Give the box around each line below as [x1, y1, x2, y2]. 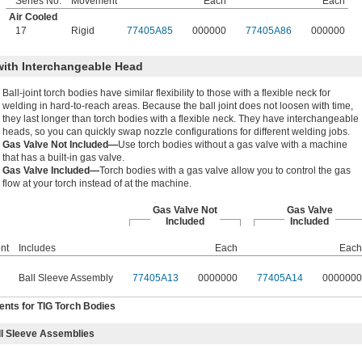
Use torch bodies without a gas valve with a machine [118, 139, 347, 151]
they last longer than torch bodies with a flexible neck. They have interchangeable [2, 113, 359, 125]
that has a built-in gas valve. [2, 152, 124, 164]
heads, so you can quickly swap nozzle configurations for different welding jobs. [2, 126, 350, 138]
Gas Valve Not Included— [2, 139, 118, 151]
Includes [19, 242, 56, 255]
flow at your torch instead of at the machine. [2, 178, 192, 190]
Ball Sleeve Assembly [19, 272, 113, 284]
